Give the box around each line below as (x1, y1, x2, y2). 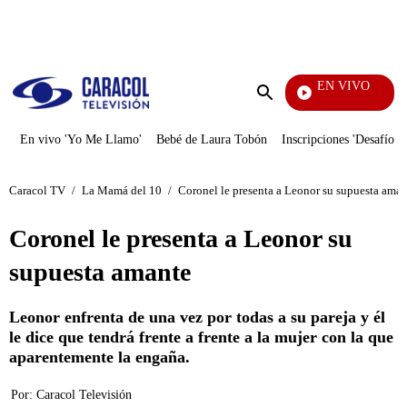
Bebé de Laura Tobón (156, 133, 267, 146)
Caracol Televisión (36, 388, 132, 402)
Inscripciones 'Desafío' (282, 133, 397, 146)
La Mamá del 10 (82, 183, 162, 197)
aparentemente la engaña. (9, 348, 190, 366)
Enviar (264, 103, 303, 118)
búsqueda (264, 119, 319, 134)
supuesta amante (9, 258, 191, 286)
